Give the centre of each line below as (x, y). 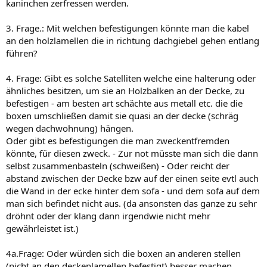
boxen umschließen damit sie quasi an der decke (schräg (122, 115)
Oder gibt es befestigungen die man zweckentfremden (118, 140)
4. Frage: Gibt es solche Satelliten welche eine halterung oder (131, 78)
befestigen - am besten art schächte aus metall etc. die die (124, 103)
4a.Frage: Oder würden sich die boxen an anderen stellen (123, 253)
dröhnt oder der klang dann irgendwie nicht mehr (108, 215)
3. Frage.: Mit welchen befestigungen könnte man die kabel (128, 28)
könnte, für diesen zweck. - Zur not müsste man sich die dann (132, 153)
